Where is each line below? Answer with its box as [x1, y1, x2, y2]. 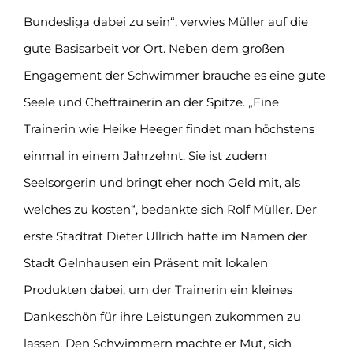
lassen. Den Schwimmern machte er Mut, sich [24, 335, 292, 351]
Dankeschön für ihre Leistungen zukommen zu [24, 308, 301, 324]
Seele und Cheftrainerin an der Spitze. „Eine [24, 94, 279, 110]
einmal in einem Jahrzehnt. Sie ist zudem [24, 147, 267, 163]
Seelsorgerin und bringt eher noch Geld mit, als [24, 174, 300, 190]
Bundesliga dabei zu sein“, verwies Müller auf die [24, 13, 308, 29]
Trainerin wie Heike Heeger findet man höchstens [24, 121, 314, 136]
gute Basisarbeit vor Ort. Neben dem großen [24, 40, 284, 56]
